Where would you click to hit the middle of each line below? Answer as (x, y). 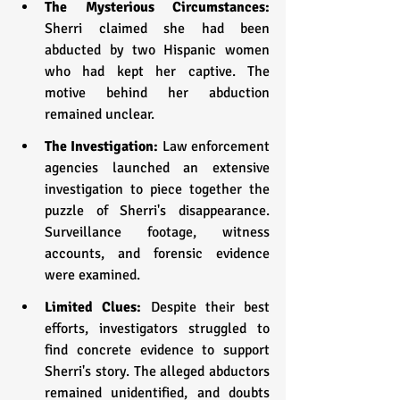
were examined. (92, 275)
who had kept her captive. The (157, 71)
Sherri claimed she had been (157, 28)
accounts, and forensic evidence (157, 253)
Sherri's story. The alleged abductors (157, 371)
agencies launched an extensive (157, 167)
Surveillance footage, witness (157, 232)
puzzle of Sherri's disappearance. (157, 210)
